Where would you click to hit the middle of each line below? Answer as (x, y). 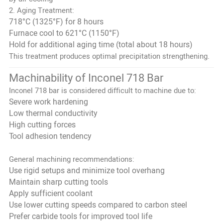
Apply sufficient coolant (51, 193)
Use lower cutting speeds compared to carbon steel (98, 205)
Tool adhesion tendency (50, 136)
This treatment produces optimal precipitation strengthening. (109, 56)
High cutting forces (42, 125)
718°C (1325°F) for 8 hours (56, 22)
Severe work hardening (48, 102)
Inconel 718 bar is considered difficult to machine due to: (102, 90)
